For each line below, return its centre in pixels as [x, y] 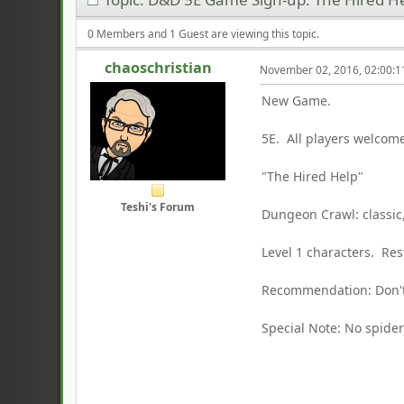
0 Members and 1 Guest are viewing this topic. [204, 33]
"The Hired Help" [313, 176]
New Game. [297, 100]
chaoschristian [158, 68]
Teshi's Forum [158, 207]
